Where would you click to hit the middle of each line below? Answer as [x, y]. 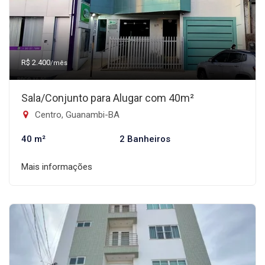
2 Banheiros [145, 139]
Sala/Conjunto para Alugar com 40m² [108, 98]
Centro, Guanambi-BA [76, 115]
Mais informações [57, 167]
